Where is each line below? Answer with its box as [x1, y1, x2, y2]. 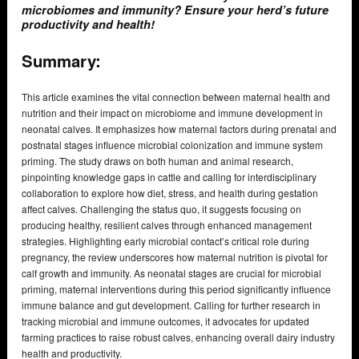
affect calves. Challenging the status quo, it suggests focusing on [22, 202, 301, 216]
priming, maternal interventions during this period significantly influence [22, 282, 331, 296]
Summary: [22, 48, 101, 72]
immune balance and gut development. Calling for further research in [22, 298, 321, 313]
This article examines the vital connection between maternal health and [22, 90, 330, 104]
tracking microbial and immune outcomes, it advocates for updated [22, 314, 309, 329]
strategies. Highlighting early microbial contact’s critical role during [22, 234, 309, 248]
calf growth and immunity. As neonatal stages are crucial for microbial [22, 266, 321, 280]
